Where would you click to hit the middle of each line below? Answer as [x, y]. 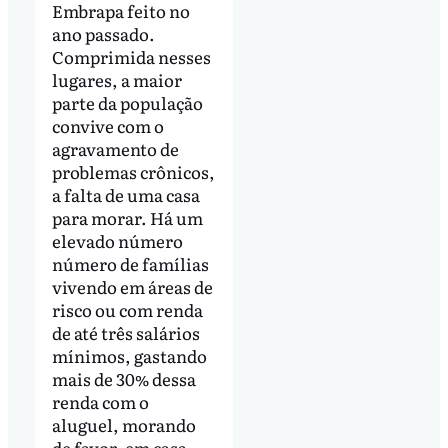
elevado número [117, 240]
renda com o [100, 401]
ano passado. [103, 33]
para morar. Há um [127, 217]
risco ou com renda [127, 309]
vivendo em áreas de [132, 286]
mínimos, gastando [129, 355]
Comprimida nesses [131, 56]
